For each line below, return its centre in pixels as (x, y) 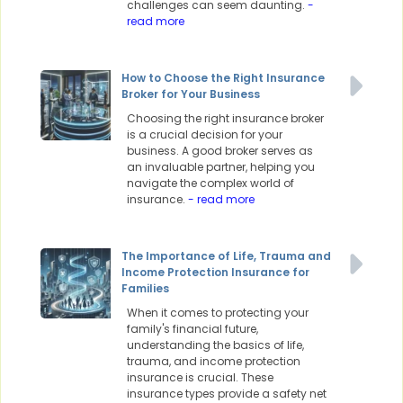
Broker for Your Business (191, 94)
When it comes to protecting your (218, 313)
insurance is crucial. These (200, 378)
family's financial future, (193, 329)
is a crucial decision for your (205, 135)
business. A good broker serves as (220, 151)
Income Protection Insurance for (215, 273)
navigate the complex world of (210, 184)
